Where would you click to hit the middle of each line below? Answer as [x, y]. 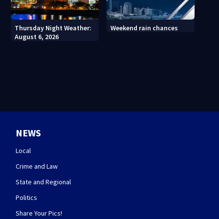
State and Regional [43, 182]
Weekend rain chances [144, 28]
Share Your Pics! [39, 213]
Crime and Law [37, 166]
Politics [26, 197]
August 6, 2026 [37, 36]
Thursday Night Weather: [53, 28]
